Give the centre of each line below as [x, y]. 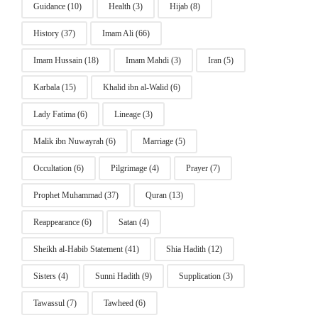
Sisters [45, 276]
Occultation [53, 168]
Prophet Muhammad [68, 195]
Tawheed [119, 303]
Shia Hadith [186, 249]
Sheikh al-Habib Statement [78, 249]
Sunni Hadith [117, 276]
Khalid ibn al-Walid [136, 87]
